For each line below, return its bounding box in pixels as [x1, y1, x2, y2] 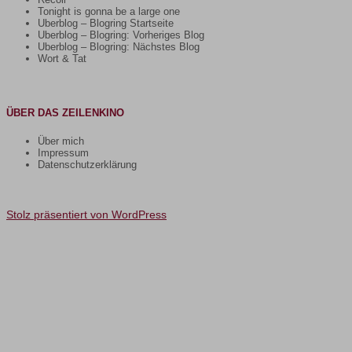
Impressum [38, 146, 89, 159]
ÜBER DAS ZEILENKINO [6, 106, 124, 119]
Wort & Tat [38, 52, 86, 64]
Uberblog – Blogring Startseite [38, 16, 174, 29]
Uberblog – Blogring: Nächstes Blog [38, 40, 200, 53]
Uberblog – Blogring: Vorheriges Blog [38, 28, 204, 41]
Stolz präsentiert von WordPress [6, 207, 167, 221]
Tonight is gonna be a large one [38, 5, 180, 17]
